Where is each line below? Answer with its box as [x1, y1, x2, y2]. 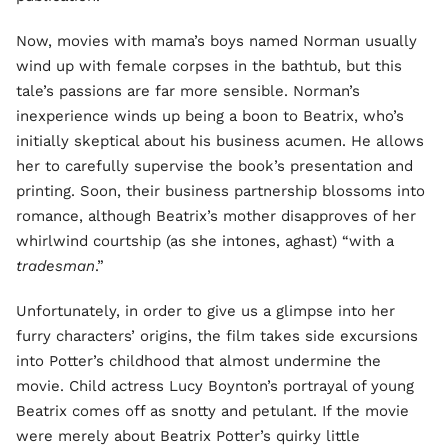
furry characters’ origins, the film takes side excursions [16, 327, 418, 345]
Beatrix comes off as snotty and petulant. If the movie [16, 402, 409, 420]
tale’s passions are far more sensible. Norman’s [16, 82, 360, 100]
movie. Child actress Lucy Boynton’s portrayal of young [16, 377, 414, 395]
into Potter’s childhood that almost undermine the [16, 352, 381, 370]
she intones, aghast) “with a [191, 232, 394, 250]
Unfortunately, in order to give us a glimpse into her [16, 302, 395, 320]
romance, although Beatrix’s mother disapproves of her [16, 207, 416, 225]
